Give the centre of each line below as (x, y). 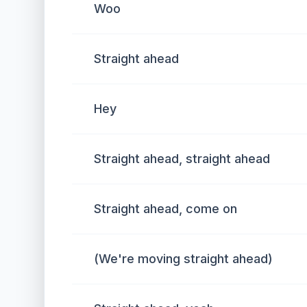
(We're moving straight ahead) (183, 259)
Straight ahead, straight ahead (182, 159)
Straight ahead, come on (165, 209)
